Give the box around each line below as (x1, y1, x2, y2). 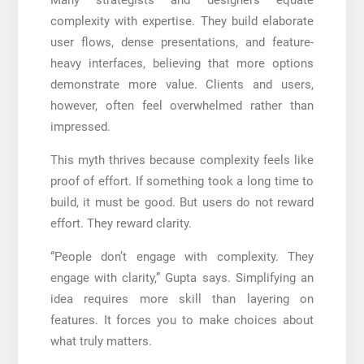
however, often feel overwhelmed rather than (50, 97, 314, 113)
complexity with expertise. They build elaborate (50, 13, 314, 28)
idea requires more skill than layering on (50, 291, 314, 306)
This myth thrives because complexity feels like (50, 152, 314, 167)
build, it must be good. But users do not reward (50, 194, 314, 210)
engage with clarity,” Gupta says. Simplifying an (50, 270, 314, 285)
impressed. (50, 119, 110, 134)
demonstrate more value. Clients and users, (50, 76, 314, 92)
